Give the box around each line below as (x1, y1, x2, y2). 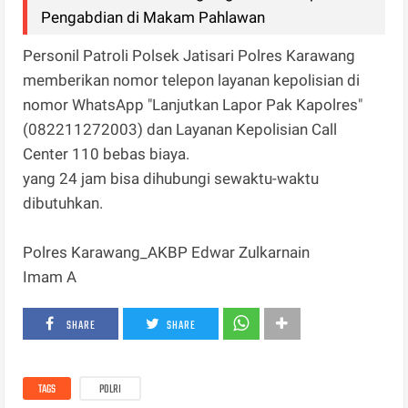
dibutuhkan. (23, 194, 107, 213)
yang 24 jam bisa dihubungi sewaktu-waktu (23, 169, 320, 189)
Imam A (23, 268, 77, 287)
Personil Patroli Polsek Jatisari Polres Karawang (23, 46, 356, 66)
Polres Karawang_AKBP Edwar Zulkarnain (23, 243, 311, 262)
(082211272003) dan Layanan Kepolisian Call (23, 120, 338, 139)
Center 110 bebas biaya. (23, 145, 190, 164)
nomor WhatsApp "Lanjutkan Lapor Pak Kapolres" (23, 96, 363, 115)
